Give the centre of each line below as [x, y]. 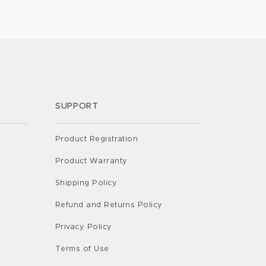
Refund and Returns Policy [109, 205]
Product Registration [96, 139]
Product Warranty [91, 161]
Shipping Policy [86, 183]
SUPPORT [77, 107]
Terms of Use [82, 249]
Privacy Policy [83, 227]
